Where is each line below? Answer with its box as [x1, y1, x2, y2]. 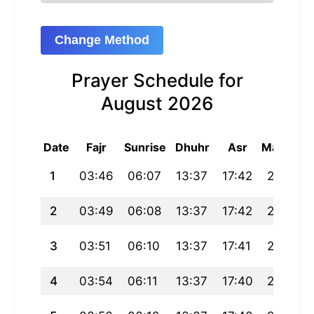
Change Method [55, 33, 149, 48]
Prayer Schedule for [71, 69, 243, 92]
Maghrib [261, 140, 307, 155]
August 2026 [100, 93, 214, 115]
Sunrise [123, 140, 166, 155]
